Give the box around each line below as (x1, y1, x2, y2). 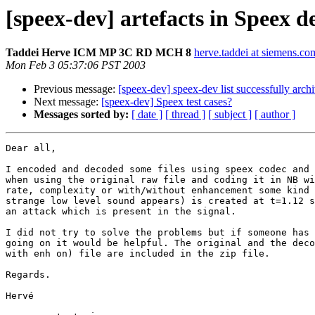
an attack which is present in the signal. (6, 206, 236, 217)
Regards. (6, 269, 51, 281)
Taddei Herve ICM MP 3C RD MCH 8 (6, 46, 191, 59)
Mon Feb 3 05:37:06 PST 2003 (6, 59, 146, 72)
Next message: (34, 96, 101, 108)
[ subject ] (208, 108, 252, 121)
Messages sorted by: (34, 108, 129, 121)
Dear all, (6, 143, 56, 154)
